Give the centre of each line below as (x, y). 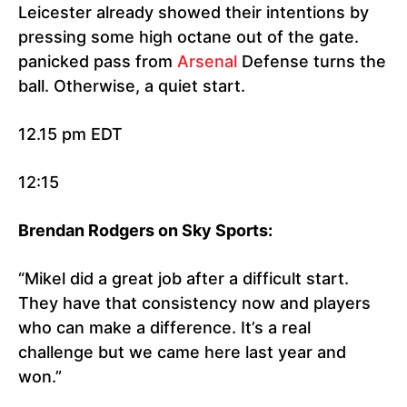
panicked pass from (98, 62)
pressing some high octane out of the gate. (189, 37)
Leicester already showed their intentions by (194, 13)
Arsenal (207, 62)
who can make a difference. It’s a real (164, 328)
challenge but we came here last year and (182, 352)
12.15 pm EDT (70, 134)
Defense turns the (312, 62)
